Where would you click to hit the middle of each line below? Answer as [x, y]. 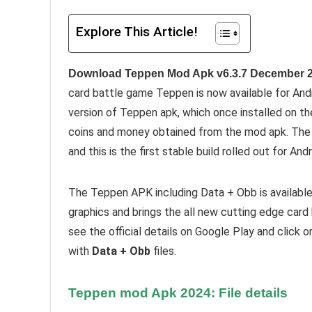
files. [163, 251]
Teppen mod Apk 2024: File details [178, 293]
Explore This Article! [137, 32]
